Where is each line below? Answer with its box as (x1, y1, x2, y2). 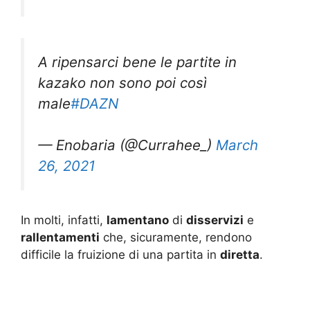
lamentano (107, 212, 169, 227)
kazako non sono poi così (38, 73, 207, 91)
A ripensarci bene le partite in (38, 53, 237, 71)
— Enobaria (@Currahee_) (38, 136, 216, 154)
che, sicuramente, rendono (100, 230, 252, 244)
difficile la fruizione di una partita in (21, 247, 220, 262)
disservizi (186, 212, 244, 227)
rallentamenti (21, 230, 100, 244)
